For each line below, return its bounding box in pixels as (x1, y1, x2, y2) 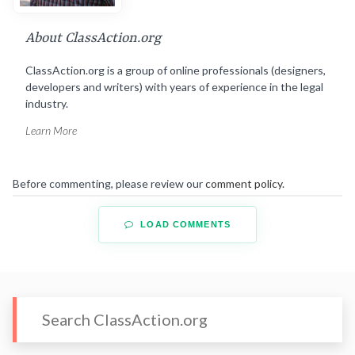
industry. (25, 97, 68, 111)
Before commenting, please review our (13, 177, 205, 191)
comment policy (205, 177, 282, 191)
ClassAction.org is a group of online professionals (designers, (25, 63, 326, 78)
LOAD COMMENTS (137, 219, 231, 230)
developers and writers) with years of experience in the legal (25, 80, 323, 94)
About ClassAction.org (25, 30, 161, 47)
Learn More (25, 124, 77, 138)
